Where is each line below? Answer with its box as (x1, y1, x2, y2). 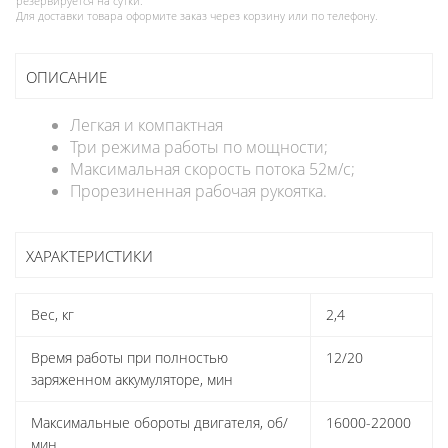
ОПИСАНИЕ (26, 67, 107, 88)
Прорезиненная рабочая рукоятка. (70, 180, 327, 203)
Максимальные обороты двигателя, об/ (31, 413, 288, 433)
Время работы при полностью (31, 348, 228, 368)
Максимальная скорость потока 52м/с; (70, 158, 355, 181)
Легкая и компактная (70, 114, 223, 137)
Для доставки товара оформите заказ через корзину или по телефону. (16, 8, 378, 24)
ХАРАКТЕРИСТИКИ (26, 246, 153, 267)
